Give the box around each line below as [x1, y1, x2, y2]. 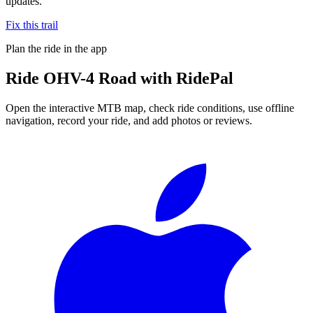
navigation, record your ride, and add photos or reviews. [6, 114, 252, 126]
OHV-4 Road [43, 68, 136, 87]
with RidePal [136, 68, 233, 87]
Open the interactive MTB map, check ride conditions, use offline [6, 101, 294, 114]
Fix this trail [6, 18, 58, 31]
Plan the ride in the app [6, 42, 107, 54]
